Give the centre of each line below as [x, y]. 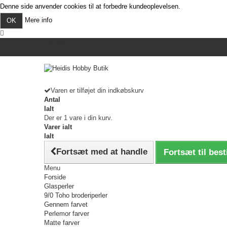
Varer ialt [58, 127]
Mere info [39, 20]
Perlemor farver [67, 214]
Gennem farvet [66, 204]
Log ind [55, 42]
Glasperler [59, 186]
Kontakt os [60, 51]
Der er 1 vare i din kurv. [78, 118]
